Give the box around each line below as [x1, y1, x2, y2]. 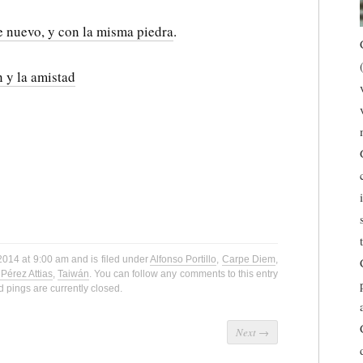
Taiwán [57, 268, 89, 280]
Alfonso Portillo [150, 254, 217, 266]
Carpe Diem [221, 254, 276, 266]
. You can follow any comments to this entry [88, 268, 279, 280]
